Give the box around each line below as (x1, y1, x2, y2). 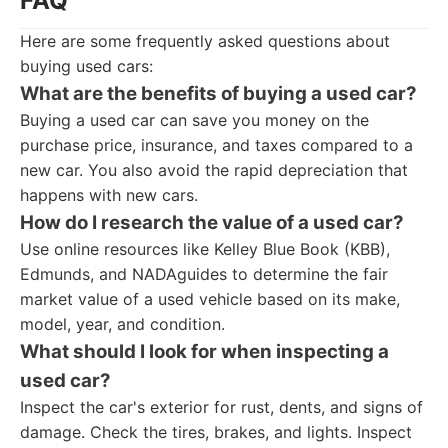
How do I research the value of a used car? (20, 211, 404, 234)
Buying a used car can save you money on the (20, 110, 369, 130)
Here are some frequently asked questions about (20, 31, 390, 51)
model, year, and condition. (20, 314, 225, 334)
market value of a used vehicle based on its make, (20, 289, 400, 309)
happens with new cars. (20, 185, 198, 205)
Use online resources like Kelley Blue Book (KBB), (20, 239, 390, 259)
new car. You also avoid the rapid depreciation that (20, 160, 408, 180)
